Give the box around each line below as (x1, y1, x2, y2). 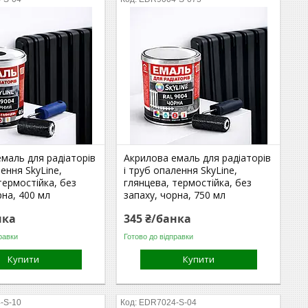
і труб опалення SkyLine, (124, 164, 238, 177)
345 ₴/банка (124, 211, 192, 226)
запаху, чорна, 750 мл (124, 188, 226, 201)
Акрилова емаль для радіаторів (124, 151, 272, 164)
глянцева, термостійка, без (124, 176, 252, 189)
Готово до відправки (124, 232, 194, 241)
